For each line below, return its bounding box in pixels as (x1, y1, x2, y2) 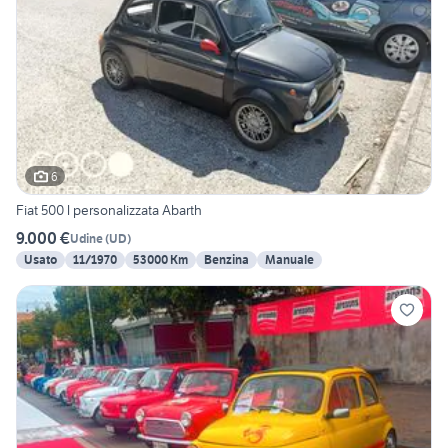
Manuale (265, 252, 314, 268)
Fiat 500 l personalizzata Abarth (16, 201, 202, 220)
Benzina (204, 252, 249, 268)
